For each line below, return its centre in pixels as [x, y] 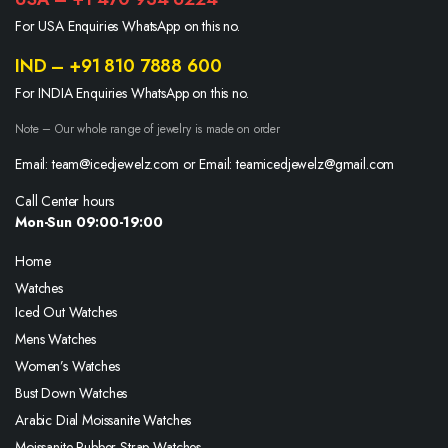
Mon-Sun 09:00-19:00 [89, 222]
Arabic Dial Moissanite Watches [103, 420]
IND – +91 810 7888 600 [118, 66]
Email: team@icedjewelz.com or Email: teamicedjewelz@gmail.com [205, 164]
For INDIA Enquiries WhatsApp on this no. [132, 93]
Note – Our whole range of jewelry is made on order [147, 129]
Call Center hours [65, 201]
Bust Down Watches [71, 393]
